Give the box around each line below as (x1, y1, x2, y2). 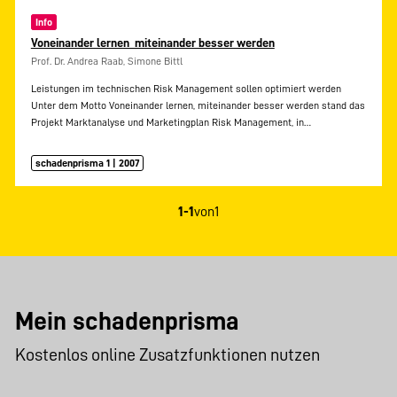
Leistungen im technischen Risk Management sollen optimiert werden (30, 83, 341, 95)
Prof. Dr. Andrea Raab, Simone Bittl (30, 56, 183, 67)
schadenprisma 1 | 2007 (35, 157, 140, 168)
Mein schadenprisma (15, 308, 240, 335)
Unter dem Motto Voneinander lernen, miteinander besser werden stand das (30, 100, 365, 112)
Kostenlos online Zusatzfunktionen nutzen (15, 345, 321, 363)
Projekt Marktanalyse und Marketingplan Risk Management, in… (30, 117, 311, 128)
